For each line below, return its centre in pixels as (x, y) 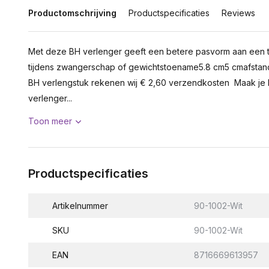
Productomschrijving (72, 13)
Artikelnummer (80, 206)
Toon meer (50, 121)
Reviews (238, 13)
